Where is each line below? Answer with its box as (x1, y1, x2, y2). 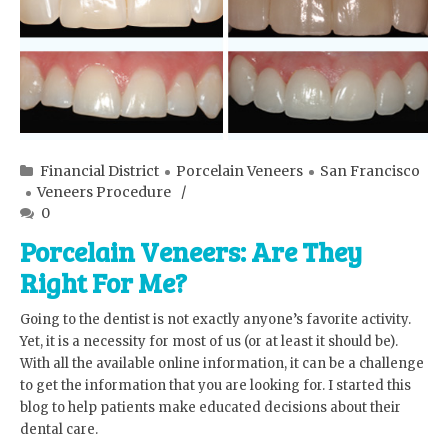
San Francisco (320, 162, 420, 181)
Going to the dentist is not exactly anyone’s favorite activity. (20, 311, 411, 329)
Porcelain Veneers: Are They (20, 233, 362, 271)
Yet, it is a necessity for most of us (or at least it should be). (20, 333, 398, 351)
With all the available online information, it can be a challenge (20, 355, 424, 373)
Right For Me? (20, 264, 187, 302)
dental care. (20, 421, 98, 439)
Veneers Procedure (37, 183, 171, 202)
